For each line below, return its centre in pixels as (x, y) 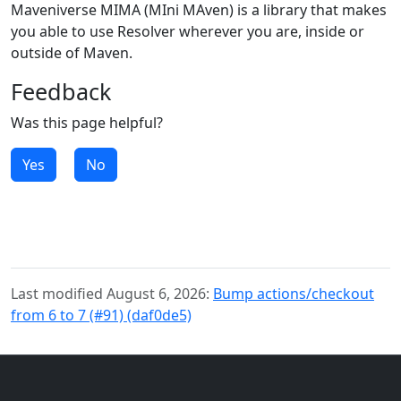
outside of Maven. (72, 53)
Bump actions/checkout (294, 294)
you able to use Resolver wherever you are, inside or (188, 32)
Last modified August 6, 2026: (112, 294)
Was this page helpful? (87, 123)
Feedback (61, 92)
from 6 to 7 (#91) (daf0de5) (101, 316)
